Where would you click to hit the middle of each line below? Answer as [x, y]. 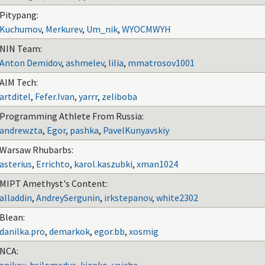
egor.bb [109, 231]
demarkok [70, 231]
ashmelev [85, 63]
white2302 [177, 198]
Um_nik [102, 29]
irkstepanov [128, 198]
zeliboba [119, 96]
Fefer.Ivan [55, 96]
